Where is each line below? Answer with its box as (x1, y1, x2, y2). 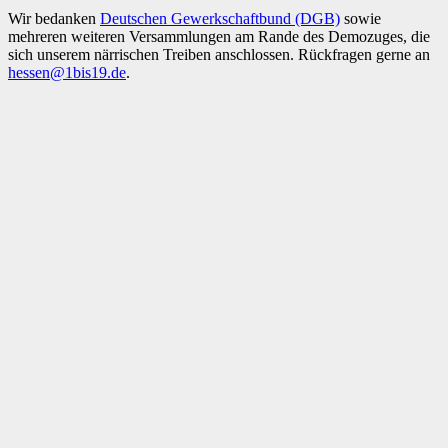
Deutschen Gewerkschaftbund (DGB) (100, 9, 340, 27)
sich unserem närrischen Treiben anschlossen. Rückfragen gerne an (8, 45, 430, 63)
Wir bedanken (8, 9, 100, 27)
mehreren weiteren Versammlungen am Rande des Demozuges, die (8, 27, 430, 45)
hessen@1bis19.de (8, 63, 126, 81)
